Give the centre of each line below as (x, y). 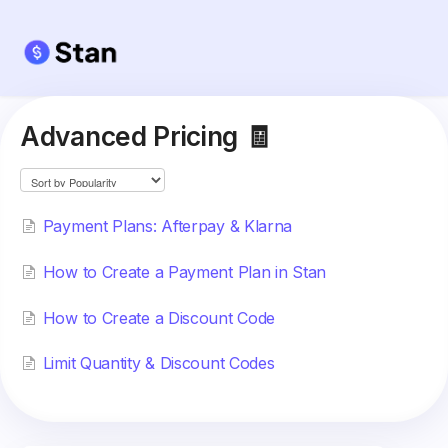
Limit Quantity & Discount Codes (158, 363)
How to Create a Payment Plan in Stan (184, 271)
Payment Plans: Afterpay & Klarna (167, 225)
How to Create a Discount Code (159, 317)
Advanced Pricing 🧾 (145, 136)
